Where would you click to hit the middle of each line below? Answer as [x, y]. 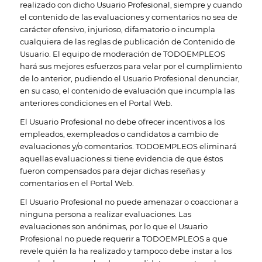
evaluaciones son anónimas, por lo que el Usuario [113, 227]
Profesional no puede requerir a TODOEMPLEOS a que [123, 239]
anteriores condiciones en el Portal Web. [96, 103]
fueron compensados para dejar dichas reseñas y [112, 170]
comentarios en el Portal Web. [77, 183]
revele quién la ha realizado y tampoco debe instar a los [125, 251]
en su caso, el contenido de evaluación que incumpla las [127, 90]
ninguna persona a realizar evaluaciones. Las [105, 214]
